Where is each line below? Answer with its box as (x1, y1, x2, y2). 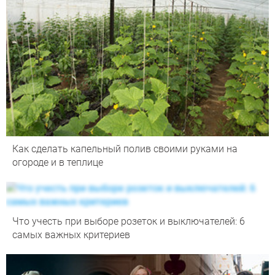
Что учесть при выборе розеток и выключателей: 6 (12, 215, 245, 227)
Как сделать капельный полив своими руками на (12, 142, 238, 155)
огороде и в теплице (12, 156, 103, 168)
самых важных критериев (12, 228, 130, 241)
